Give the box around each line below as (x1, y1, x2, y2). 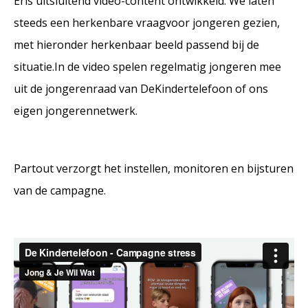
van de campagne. (14, 183, 106, 199)
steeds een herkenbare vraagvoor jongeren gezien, (14, 15, 280, 31)
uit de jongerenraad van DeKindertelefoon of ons (14, 81, 268, 97)
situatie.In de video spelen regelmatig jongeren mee (14, 59, 281, 75)
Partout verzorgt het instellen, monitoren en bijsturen (14, 161, 294, 177)
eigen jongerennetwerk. (14, 103, 137, 119)
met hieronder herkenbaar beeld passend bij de (14, 37, 259, 53)
